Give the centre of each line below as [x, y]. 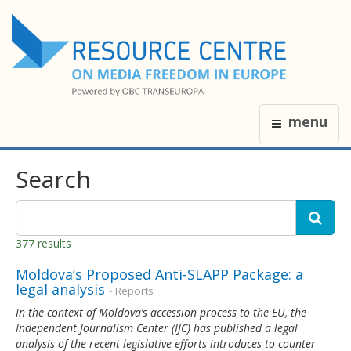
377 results [43, 243]
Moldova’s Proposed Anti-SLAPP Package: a [159, 274]
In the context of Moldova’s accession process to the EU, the [161, 312]
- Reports [131, 290]
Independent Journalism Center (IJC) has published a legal [157, 327]
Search [53, 179]
